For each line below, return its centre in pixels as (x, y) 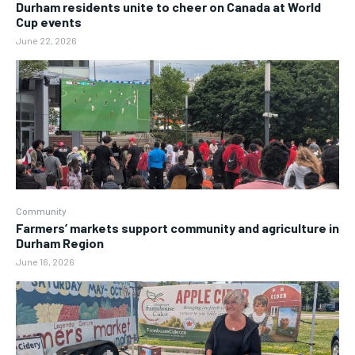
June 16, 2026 (45, 261)
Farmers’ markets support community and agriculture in (177, 228)
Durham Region (60, 243)
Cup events (49, 21)
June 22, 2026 (46, 40)
